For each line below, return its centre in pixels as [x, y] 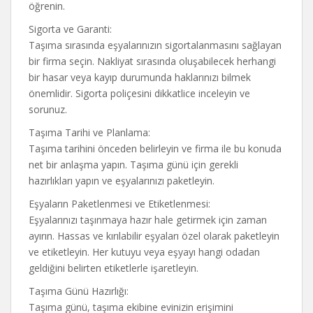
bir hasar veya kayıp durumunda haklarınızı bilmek [140, 77]
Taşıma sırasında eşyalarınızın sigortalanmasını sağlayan [155, 45]
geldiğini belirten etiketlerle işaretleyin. [114, 268]
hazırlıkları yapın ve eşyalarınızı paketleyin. [122, 181]
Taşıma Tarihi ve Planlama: [89, 132]
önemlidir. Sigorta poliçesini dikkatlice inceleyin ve [139, 93]
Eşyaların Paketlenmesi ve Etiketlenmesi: [119, 204]
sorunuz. [48, 109]
